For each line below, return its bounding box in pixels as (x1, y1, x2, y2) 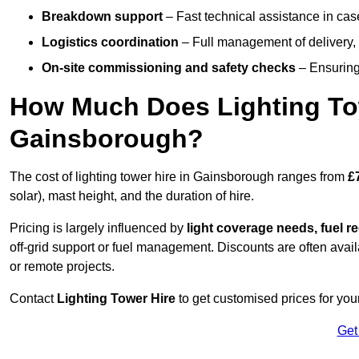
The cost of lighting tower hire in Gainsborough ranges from (10, 170, 348, 184)
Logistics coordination (42, 35, 179, 50)
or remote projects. (10, 260, 115, 274)
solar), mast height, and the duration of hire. (10, 189, 254, 204)
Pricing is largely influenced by (10, 221, 187, 236)
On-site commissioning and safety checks (42, 61, 296, 75)
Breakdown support (42, 10, 163, 24)
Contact (10, 292, 57, 306)
